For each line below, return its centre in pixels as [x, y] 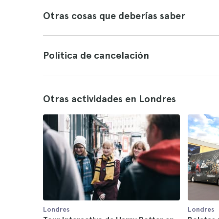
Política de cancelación [96, 55]
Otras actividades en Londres [109, 99]
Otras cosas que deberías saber [114, 16]
